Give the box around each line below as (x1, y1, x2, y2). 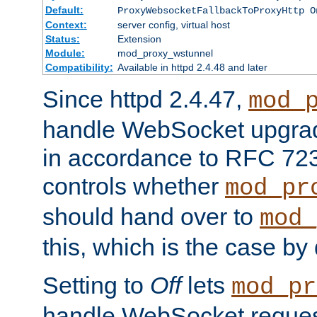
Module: (45, 47, 85, 59)
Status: (45, 33, 80, 45)
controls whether (42, 173, 225, 200)
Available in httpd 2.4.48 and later (117, 62, 267, 74)
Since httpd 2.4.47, (42, 86, 248, 113)
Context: (45, 19, 87, 31)
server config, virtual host (117, 19, 230, 31)
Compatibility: (45, 62, 113, 74)
